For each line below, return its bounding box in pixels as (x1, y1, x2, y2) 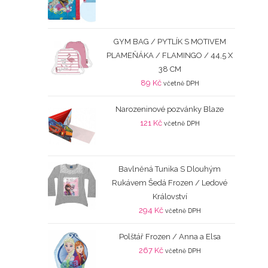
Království (152, 192, 187, 202)
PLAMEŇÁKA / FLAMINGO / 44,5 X (106, 51, 233, 60)
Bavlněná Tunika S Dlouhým (118, 165, 221, 174)
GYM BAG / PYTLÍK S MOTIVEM (113, 37, 226, 47)
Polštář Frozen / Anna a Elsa (118, 232, 221, 242)
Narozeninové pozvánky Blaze (115, 105, 224, 114)
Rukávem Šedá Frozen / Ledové (112, 178, 228, 188)
